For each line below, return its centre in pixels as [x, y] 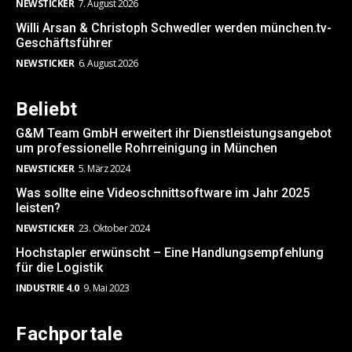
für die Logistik [59, 268]
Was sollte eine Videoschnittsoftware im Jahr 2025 [163, 193]
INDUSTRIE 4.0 [48, 288]
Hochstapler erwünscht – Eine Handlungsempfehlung [170, 253]
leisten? [38, 208]
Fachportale [70, 334]
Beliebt [47, 110]
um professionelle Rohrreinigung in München [147, 148]
